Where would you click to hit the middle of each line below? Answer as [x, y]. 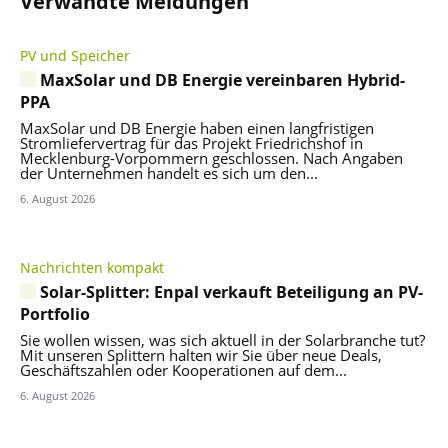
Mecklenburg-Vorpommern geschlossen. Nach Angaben [211, 157]
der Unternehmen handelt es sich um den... [169, 172]
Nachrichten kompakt [92, 267]
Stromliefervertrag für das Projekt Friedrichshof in [191, 142]
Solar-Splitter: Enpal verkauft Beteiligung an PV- [231, 291]
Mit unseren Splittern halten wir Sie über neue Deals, [201, 354]
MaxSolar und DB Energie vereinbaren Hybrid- [222, 79]
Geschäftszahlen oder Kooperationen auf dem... [183, 369]
